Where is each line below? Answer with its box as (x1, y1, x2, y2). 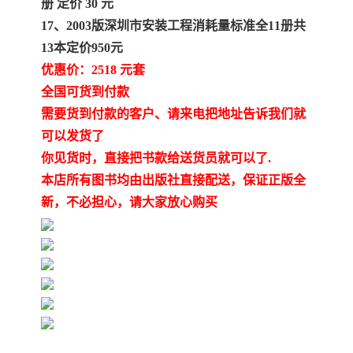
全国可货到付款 (41, 85, 129, 99)
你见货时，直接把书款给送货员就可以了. (41, 151, 271, 165)
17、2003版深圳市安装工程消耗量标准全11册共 (41, 19, 306, 33)
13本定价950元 (41, 41, 123, 55)
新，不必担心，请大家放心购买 (41, 195, 217, 210)
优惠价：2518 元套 (41, 63, 145, 77)
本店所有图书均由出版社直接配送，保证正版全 (41, 173, 306, 188)
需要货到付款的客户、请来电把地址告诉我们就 (41, 107, 306, 121)
